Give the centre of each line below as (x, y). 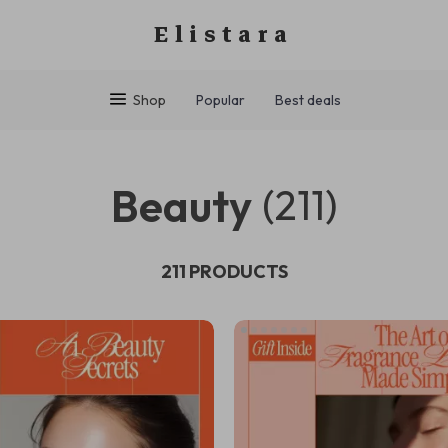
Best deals (307, 100)
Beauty (181, 205)
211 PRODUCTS (224, 271)
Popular (220, 100)
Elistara (224, 34)
